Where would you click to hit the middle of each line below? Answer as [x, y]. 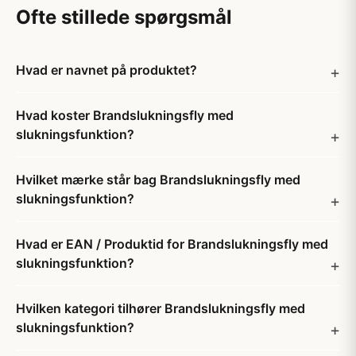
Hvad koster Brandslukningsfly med [125, 115]
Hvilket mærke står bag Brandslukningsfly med [158, 180]
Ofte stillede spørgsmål [124, 17]
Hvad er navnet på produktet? [106, 70]
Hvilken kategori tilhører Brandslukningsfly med [161, 308]
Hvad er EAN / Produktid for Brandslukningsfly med [172, 244]
